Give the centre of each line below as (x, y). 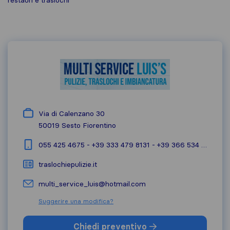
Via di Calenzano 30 (72, 113)
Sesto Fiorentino (89, 125)
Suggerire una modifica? (76, 201)
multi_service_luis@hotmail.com (92, 184)
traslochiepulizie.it (68, 164)
